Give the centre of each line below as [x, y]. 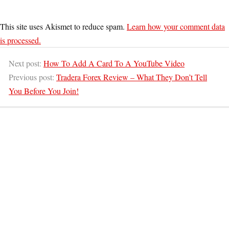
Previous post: [32, 77]
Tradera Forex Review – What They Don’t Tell [132, 77]
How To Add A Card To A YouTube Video [114, 63]
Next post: [26, 63]
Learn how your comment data [176, 27]
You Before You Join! [44, 91]
